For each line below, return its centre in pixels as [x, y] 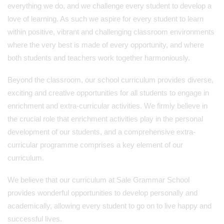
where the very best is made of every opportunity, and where [106, 45]
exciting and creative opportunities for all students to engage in [108, 93]
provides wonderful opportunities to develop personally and [102, 193]
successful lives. [35, 219]
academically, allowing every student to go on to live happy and [109, 206]
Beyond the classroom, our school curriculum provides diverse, [110, 80]
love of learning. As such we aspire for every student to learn [105, 19]
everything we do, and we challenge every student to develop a [109, 6]
